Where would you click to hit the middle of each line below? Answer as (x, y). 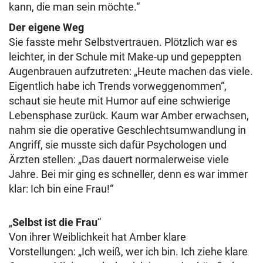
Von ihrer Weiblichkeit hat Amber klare (97, 237)
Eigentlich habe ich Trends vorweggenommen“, (118, 86)
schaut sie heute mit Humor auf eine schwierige (120, 101)
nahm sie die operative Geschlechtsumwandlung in (127, 130)
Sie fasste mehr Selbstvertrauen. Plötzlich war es (123, 42)
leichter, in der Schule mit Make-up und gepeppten (125, 57)
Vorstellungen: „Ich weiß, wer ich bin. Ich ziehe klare (128, 252)
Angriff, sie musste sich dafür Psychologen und (118, 145)
